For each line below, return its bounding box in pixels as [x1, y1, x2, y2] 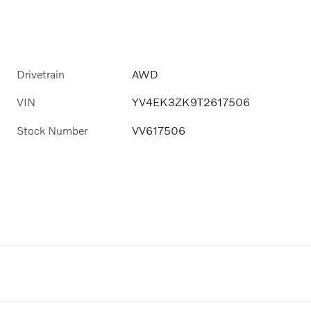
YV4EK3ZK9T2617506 [132, 95, 251, 109]
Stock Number [17, 123, 87, 137]
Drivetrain [17, 67, 65, 81]
